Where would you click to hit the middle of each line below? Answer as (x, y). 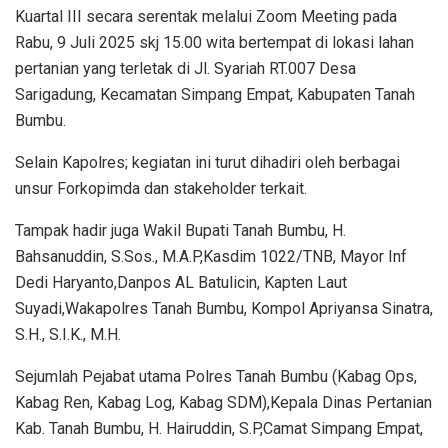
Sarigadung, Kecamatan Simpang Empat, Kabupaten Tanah (215, 95)
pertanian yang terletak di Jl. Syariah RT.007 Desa (185, 69)
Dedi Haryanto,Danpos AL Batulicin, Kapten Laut (181, 283)
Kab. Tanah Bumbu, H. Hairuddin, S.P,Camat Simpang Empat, (219, 429)
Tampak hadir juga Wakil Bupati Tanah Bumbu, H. (180, 231)
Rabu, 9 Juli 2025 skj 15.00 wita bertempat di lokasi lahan (214, 43)
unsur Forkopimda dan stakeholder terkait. (161, 189)
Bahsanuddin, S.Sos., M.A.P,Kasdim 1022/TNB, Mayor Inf (211, 257)
